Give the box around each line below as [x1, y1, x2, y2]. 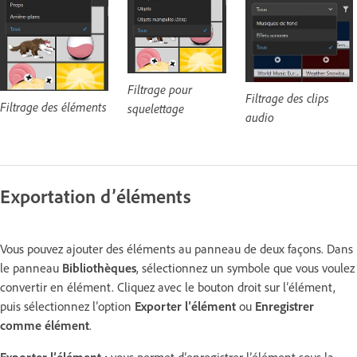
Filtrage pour [127, 80, 192, 97]
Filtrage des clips [245, 89, 329, 106]
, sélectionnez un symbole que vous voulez [136, 259, 355, 276]
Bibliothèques [62, 259, 136, 276]
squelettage [127, 100, 184, 116]
